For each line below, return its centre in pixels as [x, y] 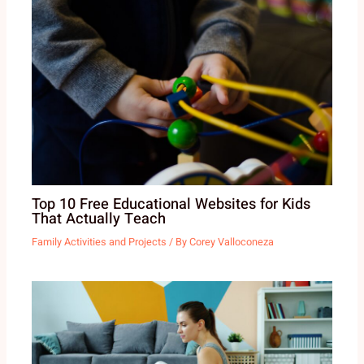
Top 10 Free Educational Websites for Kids [171, 204]
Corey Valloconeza [232, 243]
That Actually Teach [99, 219]
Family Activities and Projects [100, 243]
